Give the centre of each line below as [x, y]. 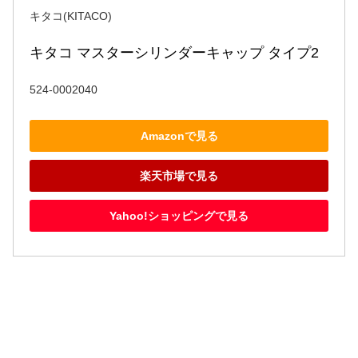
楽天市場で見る [179, 175]
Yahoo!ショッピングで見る [179, 215]
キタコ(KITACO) [71, 16]
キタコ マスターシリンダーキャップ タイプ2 [174, 53]
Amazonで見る [179, 135]
